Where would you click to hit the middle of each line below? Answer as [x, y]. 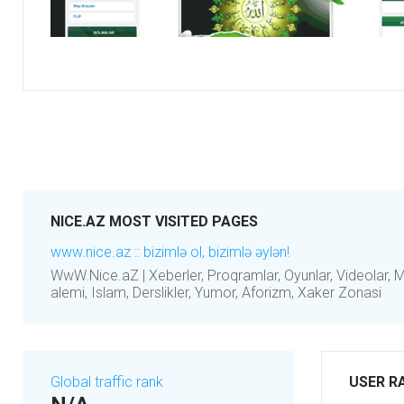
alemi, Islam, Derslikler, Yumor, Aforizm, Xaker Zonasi [216, 293]
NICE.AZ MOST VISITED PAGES [154, 221]
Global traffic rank [107, 382]
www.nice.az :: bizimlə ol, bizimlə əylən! [170, 252]
